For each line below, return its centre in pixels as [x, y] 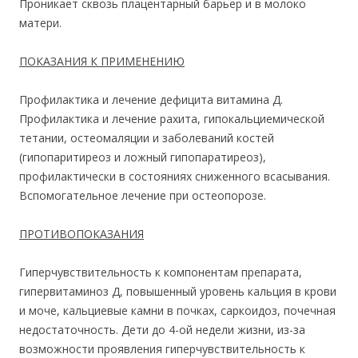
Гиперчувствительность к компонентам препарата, [161, 272]
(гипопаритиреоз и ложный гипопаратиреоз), [143, 157]
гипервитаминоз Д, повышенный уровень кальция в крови [178, 291]
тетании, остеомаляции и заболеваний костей [147, 138]
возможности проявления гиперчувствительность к [162, 349]
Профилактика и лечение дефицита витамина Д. [151, 99]
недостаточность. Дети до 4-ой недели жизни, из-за [162, 330]
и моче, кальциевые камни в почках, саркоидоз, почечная [177, 310]
